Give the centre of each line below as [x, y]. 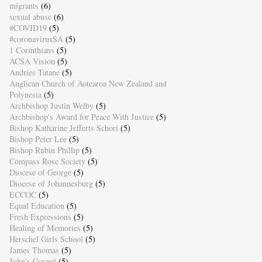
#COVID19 [28, 28]
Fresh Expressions [40, 217]
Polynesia [25, 95]
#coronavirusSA [36, 39]
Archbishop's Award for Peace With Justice [81, 117]
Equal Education [37, 206]
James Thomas [34, 250]
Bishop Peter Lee [38, 139]
